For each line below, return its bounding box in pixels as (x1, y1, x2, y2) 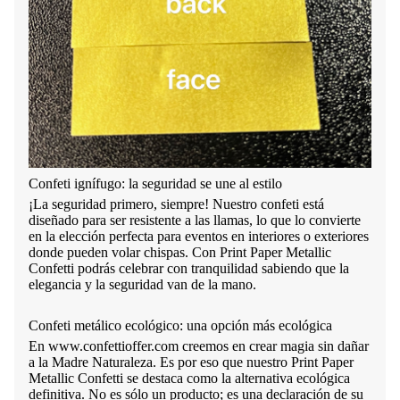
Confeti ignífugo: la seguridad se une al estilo (29, 176, 286, 192)
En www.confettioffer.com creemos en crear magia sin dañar (29, 338, 369, 354)
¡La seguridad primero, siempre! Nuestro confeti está (29, 196, 324, 212)
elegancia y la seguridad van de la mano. (29, 277, 260, 293)
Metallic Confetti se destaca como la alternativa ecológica (29, 371, 350, 387)
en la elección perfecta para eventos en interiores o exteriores (29, 229, 369, 245)
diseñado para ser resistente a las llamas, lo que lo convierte (29, 212, 361, 229)
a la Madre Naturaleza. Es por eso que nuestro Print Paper (29, 354, 354, 371)
